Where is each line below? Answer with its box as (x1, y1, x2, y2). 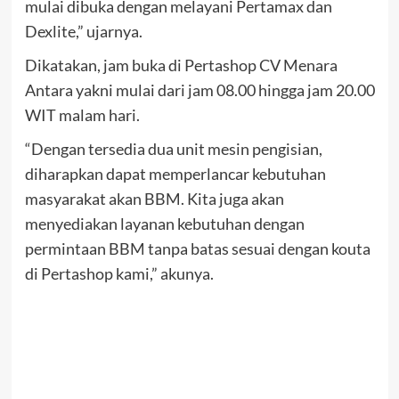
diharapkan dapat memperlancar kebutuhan (24, 163, 326, 183)
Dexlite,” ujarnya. (24, 20, 142, 41)
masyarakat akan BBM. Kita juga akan (24, 188, 284, 208)
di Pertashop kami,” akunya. (24, 263, 214, 283)
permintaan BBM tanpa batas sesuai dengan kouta (24, 238, 370, 258)
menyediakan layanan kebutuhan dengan (24, 213, 305, 233)
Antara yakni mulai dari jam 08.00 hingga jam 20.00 (24, 79, 375, 100)
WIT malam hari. (24, 104, 140, 125)
